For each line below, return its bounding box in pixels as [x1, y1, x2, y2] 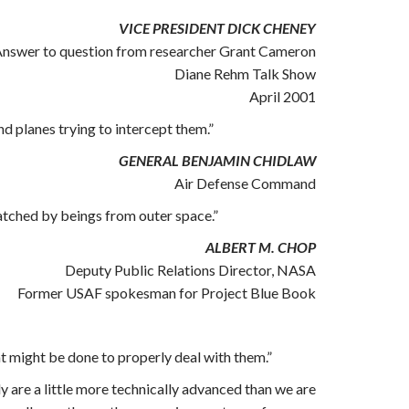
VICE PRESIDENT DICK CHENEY [119, 19, 316, 37]
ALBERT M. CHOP [205, 238, 316, 256]
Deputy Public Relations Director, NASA [65, 261, 316, 278]
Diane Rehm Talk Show [174, 65, 316, 82]
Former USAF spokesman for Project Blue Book [17, 284, 316, 301]
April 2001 [249, 88, 316, 105]
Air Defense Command [174, 174, 316, 192]
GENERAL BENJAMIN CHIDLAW [119, 152, 316, 169]
